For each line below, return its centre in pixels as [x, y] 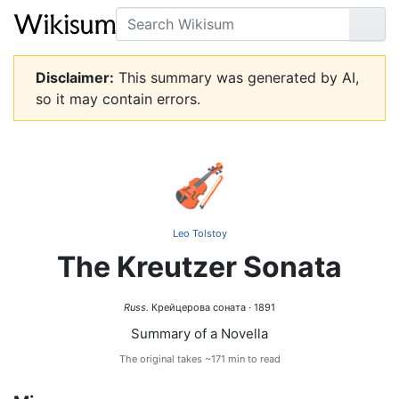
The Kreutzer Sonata [199, 267]
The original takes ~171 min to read [199, 359]
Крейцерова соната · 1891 [212, 307]
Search [138, 17]
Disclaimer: [75, 77]
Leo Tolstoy [199, 233]
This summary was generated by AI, [236, 77]
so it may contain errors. [118, 99]
